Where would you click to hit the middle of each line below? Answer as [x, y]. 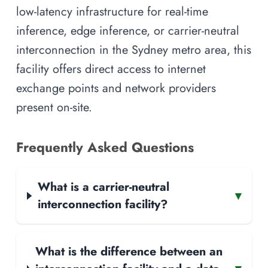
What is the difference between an [129, 251]
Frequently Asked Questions [105, 147]
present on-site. [54, 107]
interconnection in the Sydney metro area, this [134, 50]
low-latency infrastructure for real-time [112, 12]
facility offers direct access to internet [111, 69]
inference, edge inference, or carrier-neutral [128, 31]
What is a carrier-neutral [103, 187]
